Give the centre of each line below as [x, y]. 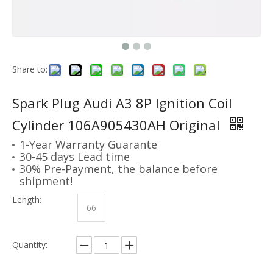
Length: [27, 200]
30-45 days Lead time [75, 157]
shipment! [46, 181]
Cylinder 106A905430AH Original [118, 125]
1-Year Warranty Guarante [88, 145]
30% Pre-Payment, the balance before [119, 169]
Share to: [30, 69]
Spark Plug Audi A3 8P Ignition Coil [122, 103]
